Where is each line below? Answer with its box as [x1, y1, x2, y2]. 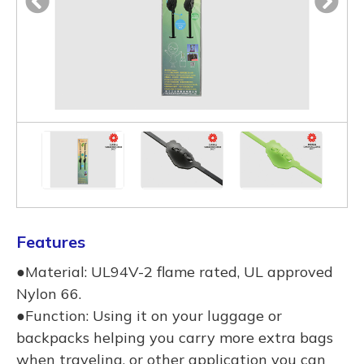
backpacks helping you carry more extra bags [16, 328, 333, 348]
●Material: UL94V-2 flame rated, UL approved [16, 262, 333, 282]
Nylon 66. [16, 284, 81, 304]
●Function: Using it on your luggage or [16, 306, 282, 326]
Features [16, 232, 85, 253]
